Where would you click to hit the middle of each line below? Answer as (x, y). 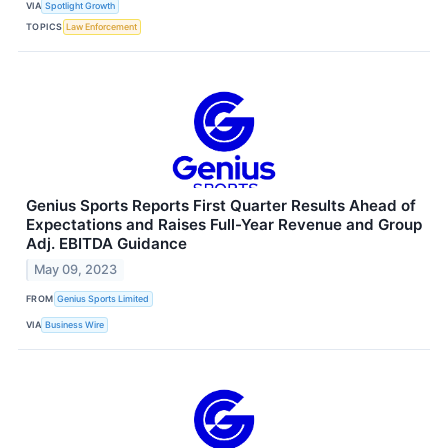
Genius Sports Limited (103, 299)
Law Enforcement (102, 27)
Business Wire (75, 325)
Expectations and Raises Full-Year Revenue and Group (224, 224)
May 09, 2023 (76, 269)
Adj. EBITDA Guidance (106, 243)
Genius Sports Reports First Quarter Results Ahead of (221, 205)
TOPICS (44, 27)
